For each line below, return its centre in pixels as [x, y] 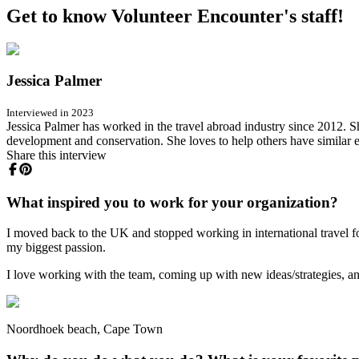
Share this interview [56, 155]
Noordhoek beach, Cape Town [85, 329]
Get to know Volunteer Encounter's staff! [175, 16]
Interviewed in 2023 [50, 112]
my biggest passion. [56, 248]
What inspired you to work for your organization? [172, 202]
